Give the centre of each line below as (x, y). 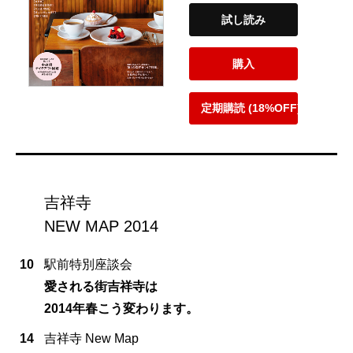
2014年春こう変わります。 (121, 308)
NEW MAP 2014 (101, 226)
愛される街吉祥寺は (101, 286)
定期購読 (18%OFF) (251, 108)
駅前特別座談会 (88, 264)
